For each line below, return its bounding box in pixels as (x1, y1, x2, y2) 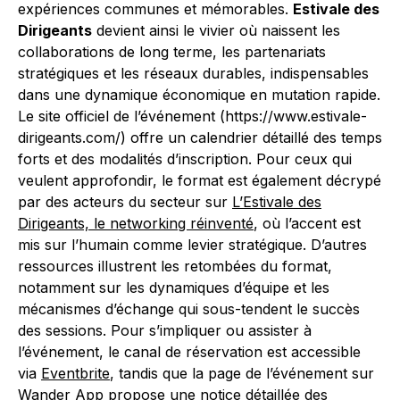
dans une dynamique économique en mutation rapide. (18, 86, 380, 104)
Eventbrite (41, 364, 110, 382)
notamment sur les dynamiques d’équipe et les (18, 279, 329, 296)
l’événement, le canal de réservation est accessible (18, 343, 361, 361)
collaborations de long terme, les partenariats (18, 43, 326, 61)
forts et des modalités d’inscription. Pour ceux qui (18, 150, 352, 168)
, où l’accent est (254, 214, 361, 232)
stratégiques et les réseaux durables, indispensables (18, 64, 369, 82)
